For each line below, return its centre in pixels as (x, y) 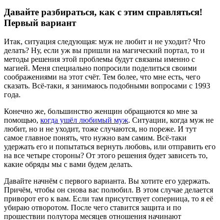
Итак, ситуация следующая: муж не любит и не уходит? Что (105, 42)
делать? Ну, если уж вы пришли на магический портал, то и (104, 51)
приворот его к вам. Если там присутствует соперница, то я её (109, 199)
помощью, (22, 120)
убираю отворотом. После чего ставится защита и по (93, 208)
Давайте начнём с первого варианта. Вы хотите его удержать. (107, 181)
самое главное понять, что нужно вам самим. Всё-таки (95, 138)
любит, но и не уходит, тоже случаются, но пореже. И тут (100, 129)
